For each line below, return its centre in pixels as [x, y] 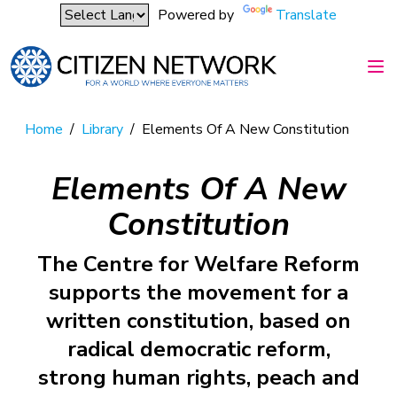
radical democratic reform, [198, 349]
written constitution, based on [198, 320]
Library [102, 129]
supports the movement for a [198, 292]
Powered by [196, 15]
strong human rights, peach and [198, 377]
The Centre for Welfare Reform [198, 264]
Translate [306, 15]
